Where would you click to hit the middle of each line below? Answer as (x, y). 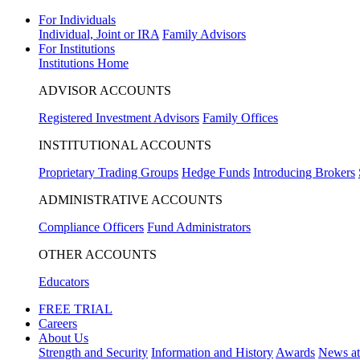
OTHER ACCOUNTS (98, 254)
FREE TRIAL (76, 309)
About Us (63, 338)
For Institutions (77, 49)
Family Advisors (204, 34)
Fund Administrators (199, 227)
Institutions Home (84, 63)
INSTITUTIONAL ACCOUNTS (125, 145)
